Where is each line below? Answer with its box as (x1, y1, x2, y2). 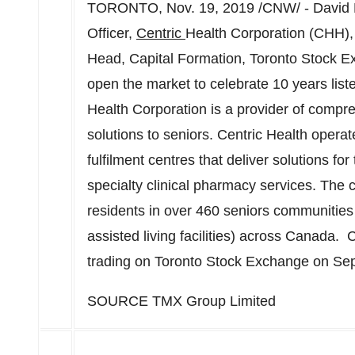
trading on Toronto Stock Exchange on (87, 254, 333, 269)
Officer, (87, 25, 136, 41)
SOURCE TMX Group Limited (87, 293, 276, 309)
